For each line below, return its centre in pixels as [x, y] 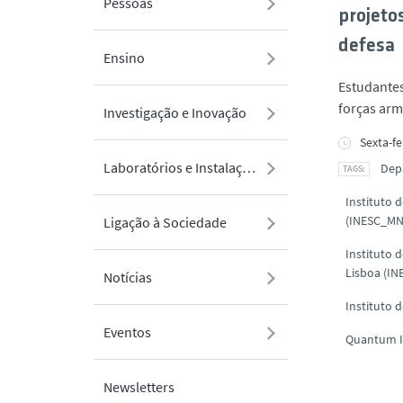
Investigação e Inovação [175, 112]
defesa [367, 46]
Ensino [124, 58]
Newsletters [139, 387]
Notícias [128, 277]
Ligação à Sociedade [165, 222]
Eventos [127, 332]
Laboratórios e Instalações [249, 167]
